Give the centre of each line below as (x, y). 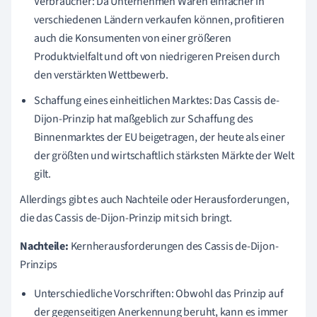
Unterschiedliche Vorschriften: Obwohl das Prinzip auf (159, 293)
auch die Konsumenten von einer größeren (133, 38)
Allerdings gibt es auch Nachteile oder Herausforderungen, (155, 199)
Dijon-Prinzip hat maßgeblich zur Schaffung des (144, 119)
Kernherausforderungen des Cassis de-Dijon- (173, 246)
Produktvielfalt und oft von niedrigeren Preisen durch (157, 56)
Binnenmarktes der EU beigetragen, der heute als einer (160, 137)
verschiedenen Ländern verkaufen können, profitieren (159, 19)
